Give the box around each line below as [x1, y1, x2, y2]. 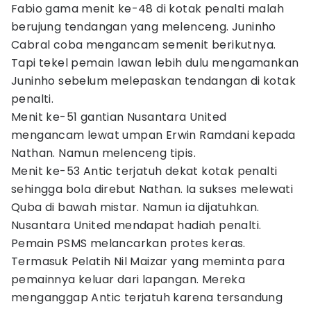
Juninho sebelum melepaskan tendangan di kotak [11, 73, 296, 89]
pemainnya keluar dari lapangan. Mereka [11, 271, 246, 287]
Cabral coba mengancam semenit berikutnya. [11, 37, 276, 53]
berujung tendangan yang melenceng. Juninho [11, 19, 276, 35]
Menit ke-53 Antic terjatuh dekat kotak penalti [11, 163, 278, 179]
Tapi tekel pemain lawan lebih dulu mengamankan [11, 55, 299, 71]
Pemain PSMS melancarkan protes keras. [11, 235, 246, 251]
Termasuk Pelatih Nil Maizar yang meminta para [11, 253, 285, 269]
